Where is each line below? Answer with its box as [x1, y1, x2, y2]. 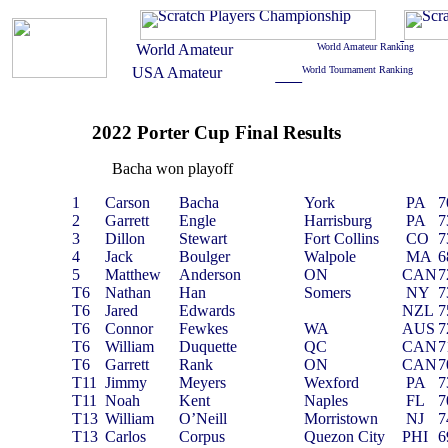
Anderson [179, 266, 242, 283]
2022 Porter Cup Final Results [92, 122, 342, 143]
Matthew [105, 266, 162, 283]
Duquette [179, 338, 238, 355]
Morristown [304, 410, 379, 427]
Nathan [105, 284, 152, 301]
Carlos [105, 428, 147, 445]
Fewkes [179, 320, 229, 337]
